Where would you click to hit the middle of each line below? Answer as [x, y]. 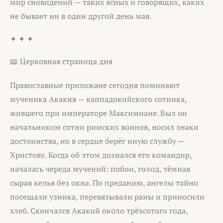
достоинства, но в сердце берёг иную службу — [97, 141]
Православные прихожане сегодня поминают [95, 85]
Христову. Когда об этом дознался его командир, [101, 155]
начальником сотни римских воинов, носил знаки [104, 127]
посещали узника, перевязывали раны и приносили [107, 197]
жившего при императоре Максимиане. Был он [99, 113]
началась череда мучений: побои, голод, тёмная [100, 169]
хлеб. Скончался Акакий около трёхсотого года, [99, 211]
